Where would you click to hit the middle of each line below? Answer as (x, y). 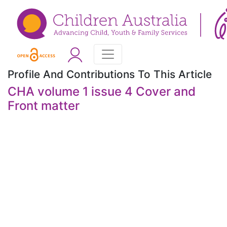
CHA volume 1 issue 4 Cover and (102, 92)
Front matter (44, 106)
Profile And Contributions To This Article (110, 74)
